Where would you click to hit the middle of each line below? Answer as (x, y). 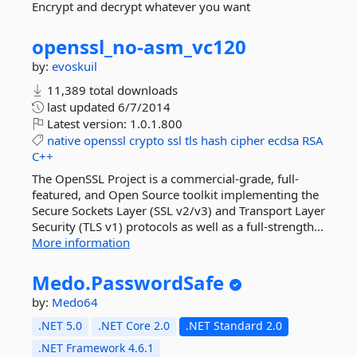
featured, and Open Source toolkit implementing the (175, 194)
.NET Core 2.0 (134, 326)
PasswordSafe (157, 282)
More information (81, 242)
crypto (147, 140)
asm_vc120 (195, 47)
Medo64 (75, 302)
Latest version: (87, 124)
